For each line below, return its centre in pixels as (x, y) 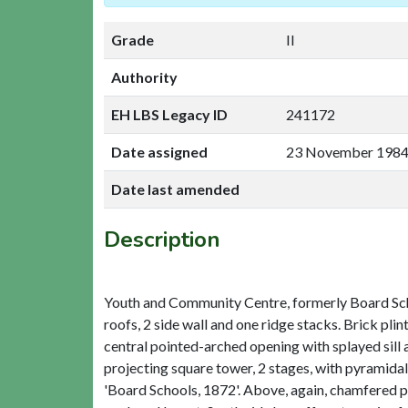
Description (162, 239)
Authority (144, 76)
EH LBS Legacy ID (169, 114)
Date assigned (159, 151)
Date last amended (175, 189)
